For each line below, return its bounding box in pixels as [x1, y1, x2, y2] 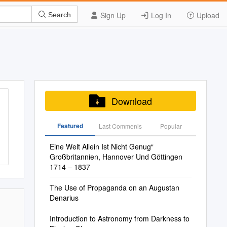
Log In [149, 10, 171, 20]
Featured [57, 121, 83, 130]
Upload [195, 10, 219, 20]
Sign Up [98, 10, 126, 20]
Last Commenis [99, 122, 142, 130]
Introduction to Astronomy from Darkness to [49, 213, 190, 223]
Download [111, 94, 152, 107]
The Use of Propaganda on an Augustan [49, 182, 179, 193]
